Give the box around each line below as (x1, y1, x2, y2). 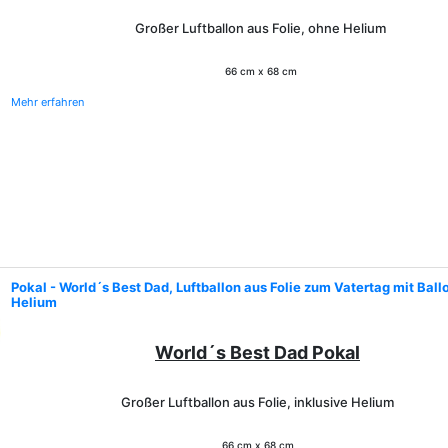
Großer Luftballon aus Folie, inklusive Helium (121, 394, 394, 410)
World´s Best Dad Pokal (155, 342, 360, 363)
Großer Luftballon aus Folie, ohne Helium (135, 20, 386, 36)
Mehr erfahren (11, 95, 84, 109)
